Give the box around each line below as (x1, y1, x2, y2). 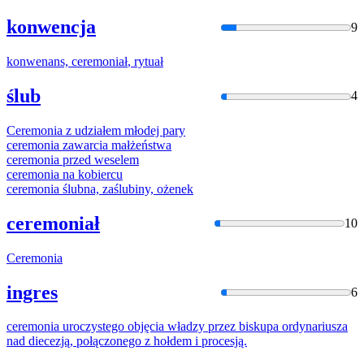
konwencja (6, 16, 96, 38)
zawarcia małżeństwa (59, 137, 171, 152)
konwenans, (6, 54, 71, 69)
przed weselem (59, 152, 139, 167)
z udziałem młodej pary (63, 123, 185, 137)
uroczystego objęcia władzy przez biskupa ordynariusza (59, 319, 348, 334)
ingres (6, 281, 58, 303)
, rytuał (128, 54, 163, 69)
